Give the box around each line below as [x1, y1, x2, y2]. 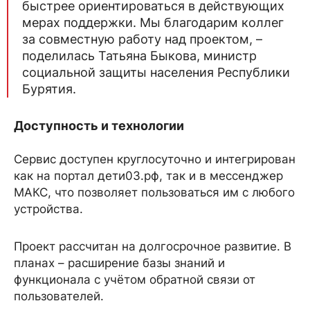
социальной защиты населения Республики [22, 65, 290, 80]
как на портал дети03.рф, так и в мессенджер [14, 169, 283, 183]
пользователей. [14, 289, 107, 304]
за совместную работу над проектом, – [22, 32, 262, 47]
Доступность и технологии [14, 118, 184, 134]
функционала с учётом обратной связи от [14, 273, 255, 287]
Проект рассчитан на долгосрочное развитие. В [14, 239, 291, 254]
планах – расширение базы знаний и [14, 256, 225, 271]
